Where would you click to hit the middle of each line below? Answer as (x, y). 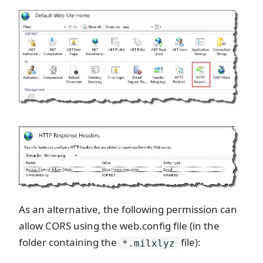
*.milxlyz (149, 243)
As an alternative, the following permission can (128, 210)
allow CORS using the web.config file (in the (119, 226)
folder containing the (69, 242)
